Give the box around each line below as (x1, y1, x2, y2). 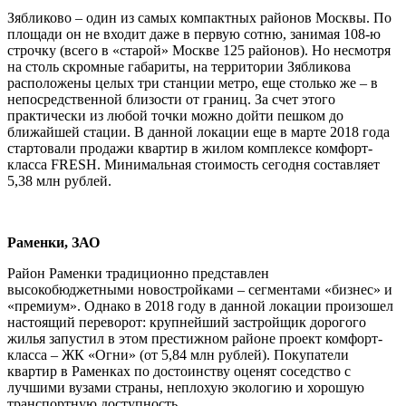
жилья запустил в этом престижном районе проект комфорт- (7, 330, 382, 346)
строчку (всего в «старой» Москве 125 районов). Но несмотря (7, 42, 391, 58)
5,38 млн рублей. (7, 172, 111, 188)
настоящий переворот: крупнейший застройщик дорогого (7, 314, 366, 330)
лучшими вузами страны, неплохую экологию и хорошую (7, 379, 364, 395)
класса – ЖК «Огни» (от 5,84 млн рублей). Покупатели (7, 346, 349, 362)
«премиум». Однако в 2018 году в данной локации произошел (7, 297, 393, 314)
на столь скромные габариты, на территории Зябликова (7, 58, 351, 74)
